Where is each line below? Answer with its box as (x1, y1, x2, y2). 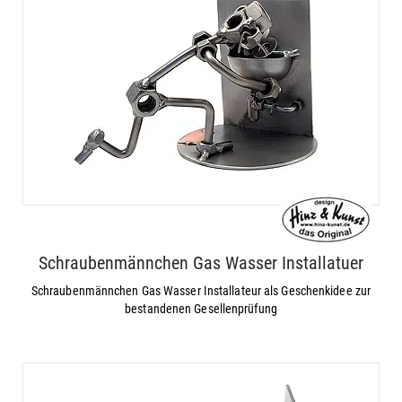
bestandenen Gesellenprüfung (125, 301, 277, 316)
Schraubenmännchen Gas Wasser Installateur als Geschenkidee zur (31, 284, 371, 298)
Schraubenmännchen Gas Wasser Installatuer (39, 252, 363, 274)
